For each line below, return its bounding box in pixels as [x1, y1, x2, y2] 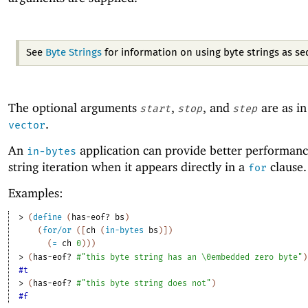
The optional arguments [8, 100, 140, 115]
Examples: [8, 186, 63, 201]
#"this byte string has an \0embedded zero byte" [76, 252, 303, 263]
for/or [43, 225, 72, 236]
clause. [267, 159, 307, 174]
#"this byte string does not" [76, 278, 212, 289]
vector [8, 118, 45, 131]
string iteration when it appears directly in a [8, 159, 248, 174]
